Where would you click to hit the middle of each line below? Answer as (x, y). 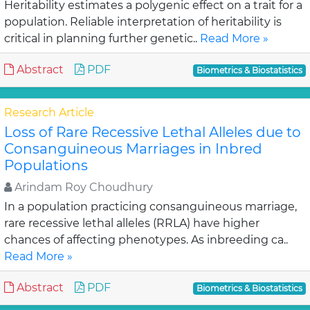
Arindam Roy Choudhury (82, 187)
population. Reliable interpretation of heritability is (143, 22)
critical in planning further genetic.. (102, 38)
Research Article (49, 112)
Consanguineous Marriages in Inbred (133, 149)
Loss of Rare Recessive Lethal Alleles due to (153, 132)
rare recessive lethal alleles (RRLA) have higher (132, 223)
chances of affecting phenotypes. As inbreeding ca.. (146, 240)
